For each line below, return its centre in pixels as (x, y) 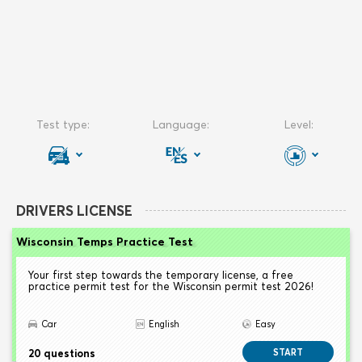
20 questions (62, 354)
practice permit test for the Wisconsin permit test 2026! (171, 286)
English (164, 324)
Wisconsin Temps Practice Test (105, 242)
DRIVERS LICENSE (74, 211)
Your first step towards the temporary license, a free (161, 275)
